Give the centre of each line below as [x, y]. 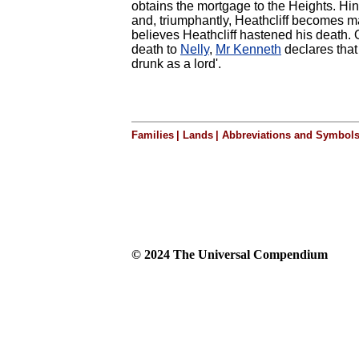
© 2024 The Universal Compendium [230, 254]
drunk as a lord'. [176, 64]
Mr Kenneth [248, 49]
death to [156, 49]
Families [153, 135]
